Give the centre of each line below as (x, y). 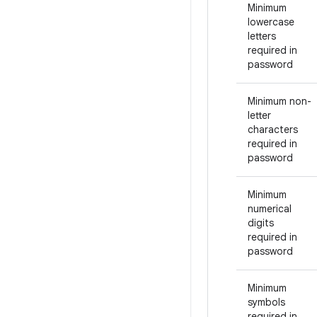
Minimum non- (279, 101)
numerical (270, 209)
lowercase (271, 22)
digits (261, 223)
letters (262, 36)
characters (273, 129)
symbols (266, 302)
